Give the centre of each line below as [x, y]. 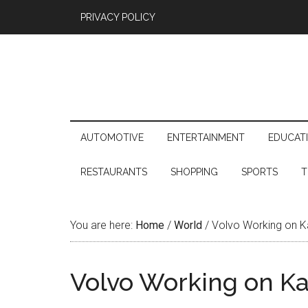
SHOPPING [194, 172]
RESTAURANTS [114, 172]
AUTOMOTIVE [112, 137]
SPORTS [260, 172]
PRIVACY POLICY [118, 17]
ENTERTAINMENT [206, 137]
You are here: [103, 225]
